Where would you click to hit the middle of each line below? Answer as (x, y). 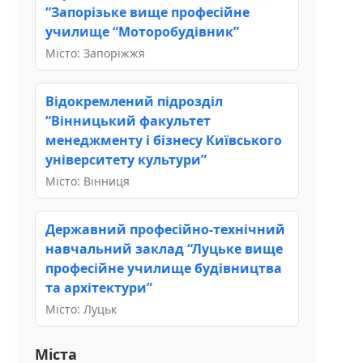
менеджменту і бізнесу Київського (164, 140)
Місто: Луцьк (81, 309)
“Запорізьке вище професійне (147, 12)
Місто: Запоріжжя (95, 53)
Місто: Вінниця (88, 181)
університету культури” (126, 159)
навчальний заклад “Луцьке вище (164, 248)
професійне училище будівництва (164, 268)
